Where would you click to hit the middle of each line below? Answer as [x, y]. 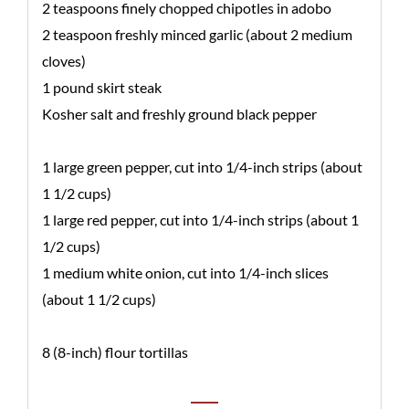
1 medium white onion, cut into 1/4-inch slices [185, 273]
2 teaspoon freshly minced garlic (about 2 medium [197, 34]
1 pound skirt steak [102, 87]
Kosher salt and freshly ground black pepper [179, 114]
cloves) [64, 61]
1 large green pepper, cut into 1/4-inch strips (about [202, 167]
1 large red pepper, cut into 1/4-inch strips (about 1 [200, 220]
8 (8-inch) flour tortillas [115, 352]
